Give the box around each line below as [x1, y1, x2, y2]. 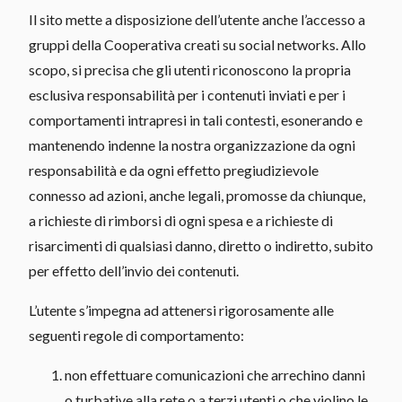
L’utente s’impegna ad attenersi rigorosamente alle [29, 301, 334, 319]
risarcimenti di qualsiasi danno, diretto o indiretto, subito [29, 236, 373, 254]
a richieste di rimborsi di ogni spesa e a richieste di [29, 211, 333, 229]
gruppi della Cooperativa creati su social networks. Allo [29, 35, 366, 53]
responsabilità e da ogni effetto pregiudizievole [29, 161, 319, 179]
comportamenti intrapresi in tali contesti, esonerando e [29, 110, 363, 128]
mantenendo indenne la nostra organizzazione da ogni [29, 135, 355, 153]
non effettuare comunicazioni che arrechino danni [65, 365, 365, 383]
